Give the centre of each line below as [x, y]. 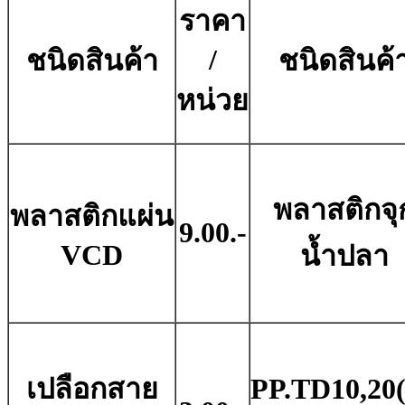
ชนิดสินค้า [92, 61]
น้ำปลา [344, 256]
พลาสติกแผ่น [92, 217]
